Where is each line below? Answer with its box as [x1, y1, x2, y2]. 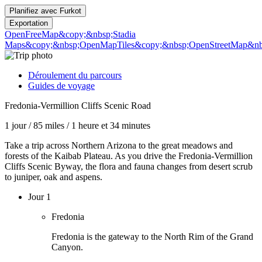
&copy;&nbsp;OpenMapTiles [25, 40, 135, 50]
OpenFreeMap [5, 29, 58, 39]
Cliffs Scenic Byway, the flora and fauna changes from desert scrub [5, 161, 253, 171]
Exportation [9, 19, 48, 27]
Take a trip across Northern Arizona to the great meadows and [5, 140, 233, 150]
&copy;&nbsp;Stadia [58, 29, 136, 39]
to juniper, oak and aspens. [5, 172, 102, 182]
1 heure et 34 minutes [71, 120, 150, 130]
